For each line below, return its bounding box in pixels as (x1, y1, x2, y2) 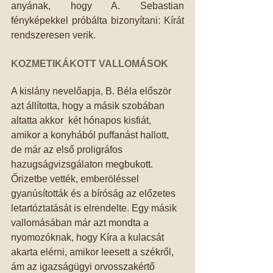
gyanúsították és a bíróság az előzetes (11, 188, 178, 199)
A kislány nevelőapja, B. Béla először (11, 86, 174, 96)
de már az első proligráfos (11, 144, 125, 155)
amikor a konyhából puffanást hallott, (11, 130, 171, 140)
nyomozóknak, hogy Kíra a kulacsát (11, 232, 166, 243)
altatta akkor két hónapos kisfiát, (11, 115, 154, 126)
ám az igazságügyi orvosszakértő (11, 261, 157, 272)
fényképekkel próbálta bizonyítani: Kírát (11, 15, 184, 26)
